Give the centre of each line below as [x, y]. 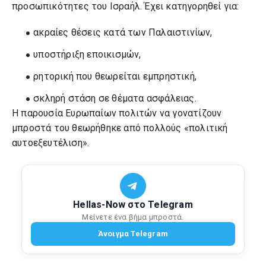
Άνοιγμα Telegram [133, 234]
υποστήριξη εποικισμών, [87, 54]
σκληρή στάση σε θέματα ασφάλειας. [115, 98]
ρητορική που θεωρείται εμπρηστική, [115, 76]
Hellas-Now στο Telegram [133, 205]
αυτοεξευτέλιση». [51, 143]
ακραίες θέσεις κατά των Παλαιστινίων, [123, 32]
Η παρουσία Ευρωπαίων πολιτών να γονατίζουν [117, 113]
